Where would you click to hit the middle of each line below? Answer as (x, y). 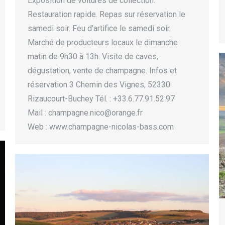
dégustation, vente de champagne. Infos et (102, 71)
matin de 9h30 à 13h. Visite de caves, (93, 57)
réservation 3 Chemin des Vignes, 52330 (99, 85)
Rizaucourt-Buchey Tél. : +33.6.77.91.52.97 (101, 99)
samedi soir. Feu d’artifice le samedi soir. (99, 29)
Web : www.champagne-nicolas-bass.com (101, 127)
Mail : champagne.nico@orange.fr (85, 113)
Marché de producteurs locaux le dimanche (103, 43)
